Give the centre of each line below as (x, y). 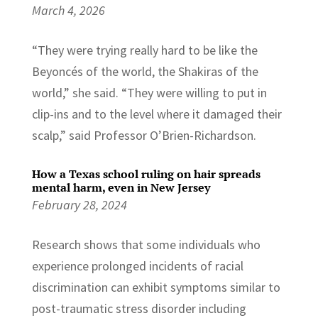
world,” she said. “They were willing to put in (149, 92)
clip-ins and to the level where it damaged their (157, 114)
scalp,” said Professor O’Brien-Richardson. (144, 135)
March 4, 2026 (68, 10)
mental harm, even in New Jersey (121, 187)
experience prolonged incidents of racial (137, 265)
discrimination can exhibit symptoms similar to (156, 287)
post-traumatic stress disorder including (139, 308)
